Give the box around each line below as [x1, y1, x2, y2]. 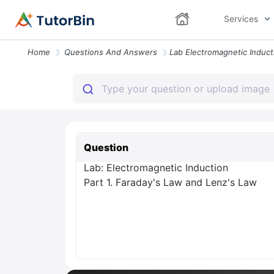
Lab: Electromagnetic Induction [84, 161, 228, 174]
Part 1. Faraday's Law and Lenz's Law [84, 176, 257, 188]
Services [223, 13, 258, 24]
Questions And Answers [64, 47, 157, 57]
